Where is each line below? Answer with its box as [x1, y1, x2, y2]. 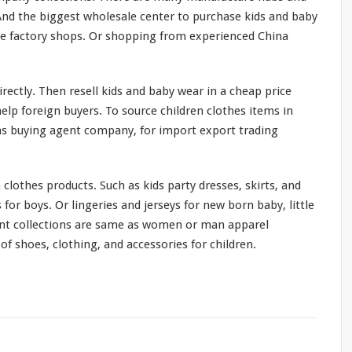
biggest [39, 9, 80, 24]
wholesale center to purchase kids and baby [80, 9, 317, 24]
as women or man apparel [124, 217, 269, 232]
